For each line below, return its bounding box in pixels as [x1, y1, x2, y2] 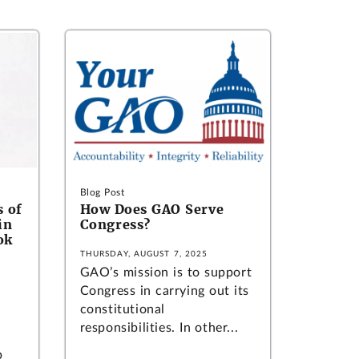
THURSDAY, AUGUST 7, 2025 [79, 250, 208, 259]
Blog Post [79, 188, 125, 198]
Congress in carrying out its [79, 284, 249, 298]
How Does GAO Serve [79, 201, 224, 218]
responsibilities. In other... [79, 321, 239, 335]
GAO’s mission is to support [79, 266, 252, 280]
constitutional [79, 303, 166, 317]
